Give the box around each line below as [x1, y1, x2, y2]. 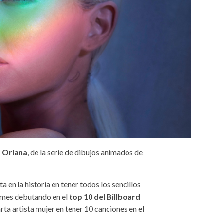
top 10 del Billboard [69, 191, 141, 201]
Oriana [2, 147, 28, 157]
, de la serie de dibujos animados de [27, 147, 143, 157]
